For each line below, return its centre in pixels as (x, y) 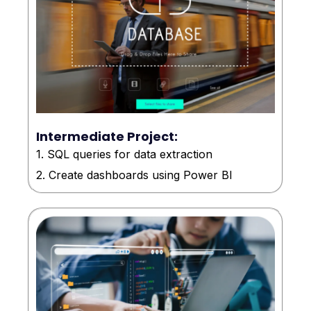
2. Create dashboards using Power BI (134, 175)
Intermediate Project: (107, 137)
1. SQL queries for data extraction (124, 154)
